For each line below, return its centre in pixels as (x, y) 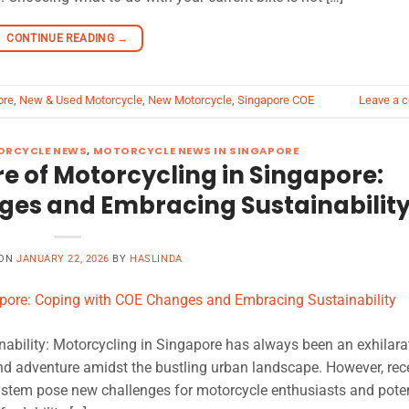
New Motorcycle (190, 100)
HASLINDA (156, 259)
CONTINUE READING (62, 38)
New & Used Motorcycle (81, 100)
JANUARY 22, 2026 (63, 259)
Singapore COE (276, 100)
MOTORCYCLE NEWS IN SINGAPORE (196, 150)
